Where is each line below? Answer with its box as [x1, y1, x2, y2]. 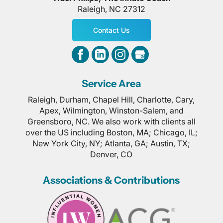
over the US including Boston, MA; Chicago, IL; [25, 127, 198, 137]
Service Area [82, 78, 141, 90]
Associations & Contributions [43, 174, 180, 186]
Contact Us [93, 26, 130, 34]
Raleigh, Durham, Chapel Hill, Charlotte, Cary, [28, 95, 195, 105]
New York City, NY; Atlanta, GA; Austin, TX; [32, 138, 191, 148]
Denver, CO [90, 149, 133, 159]
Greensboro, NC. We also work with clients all [27, 116, 196, 126]
